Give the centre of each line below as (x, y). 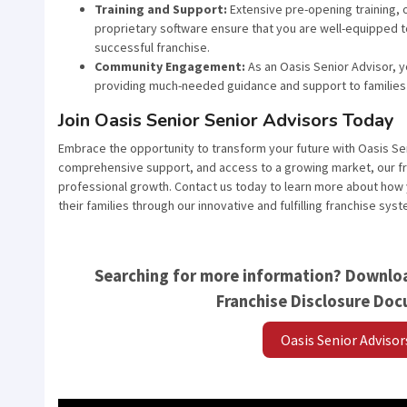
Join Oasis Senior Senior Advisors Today (226, 120)
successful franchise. (152, 47)
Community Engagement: (170, 66)
